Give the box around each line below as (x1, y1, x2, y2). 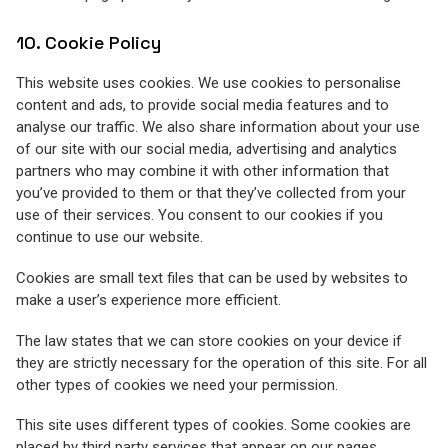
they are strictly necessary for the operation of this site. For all (16, 353, 427, 372)
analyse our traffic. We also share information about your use (16, 118, 420, 136)
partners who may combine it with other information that (16, 162, 389, 180)
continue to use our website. (16, 228, 203, 246)
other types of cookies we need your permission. (16, 375, 338, 394)
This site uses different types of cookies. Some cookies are (16, 416, 411, 435)
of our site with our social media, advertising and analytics (16, 140, 397, 158)
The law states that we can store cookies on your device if (16, 331, 402, 350)
